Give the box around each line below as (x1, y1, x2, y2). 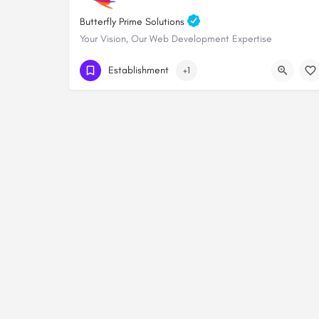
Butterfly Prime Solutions (80, 16, 187, 28)
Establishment (108, 63, 169, 76)
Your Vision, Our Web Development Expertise (80, 33, 272, 46)
